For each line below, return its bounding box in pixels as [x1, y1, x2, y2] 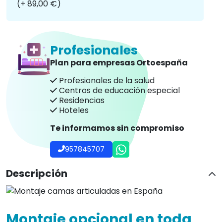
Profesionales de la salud [57, 75, 155, 86]
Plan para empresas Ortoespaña [50, 57, 188, 68]
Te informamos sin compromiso [50, 122, 184, 134]
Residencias [57, 95, 105, 106]
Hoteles [57, 105, 89, 116]
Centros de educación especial [57, 85, 180, 96]
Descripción [6, 166, 67, 180]
